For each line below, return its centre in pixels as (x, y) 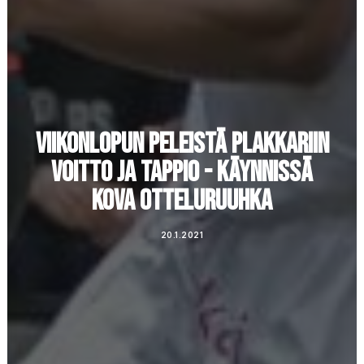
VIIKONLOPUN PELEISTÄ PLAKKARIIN (182, 144)
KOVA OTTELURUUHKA (182, 201)
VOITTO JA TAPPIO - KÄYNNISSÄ (182, 173)
